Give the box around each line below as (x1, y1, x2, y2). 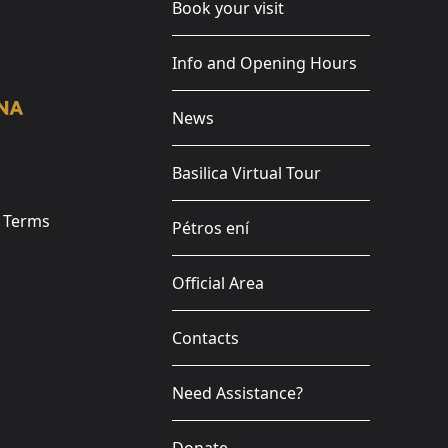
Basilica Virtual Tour (172, 162, 321, 184)
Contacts (172, 327, 239, 349)
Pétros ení (172, 217, 249, 239)
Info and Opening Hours (172, 52, 357, 74)
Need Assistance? (172, 382, 303, 404)
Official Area (172, 272, 264, 294)
